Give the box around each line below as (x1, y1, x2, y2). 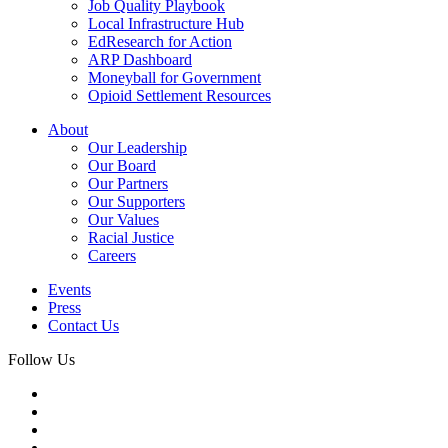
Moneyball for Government (88, 68, 261, 86)
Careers (88, 246, 136, 264)
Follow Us (8, 350, 75, 368)
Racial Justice (88, 228, 174, 246)
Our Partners (88, 174, 168, 192)
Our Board (88, 156, 156, 174)
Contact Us (48, 316, 119, 334)
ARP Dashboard (88, 50, 192, 68)
